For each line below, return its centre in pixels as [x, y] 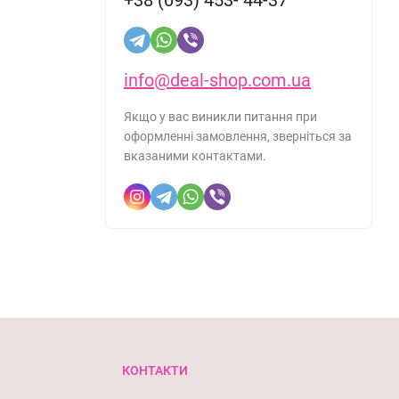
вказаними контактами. [195, 155]
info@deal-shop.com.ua [217, 80]
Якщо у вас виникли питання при [220, 116]
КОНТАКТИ [155, 370]
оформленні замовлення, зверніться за [238, 136]
